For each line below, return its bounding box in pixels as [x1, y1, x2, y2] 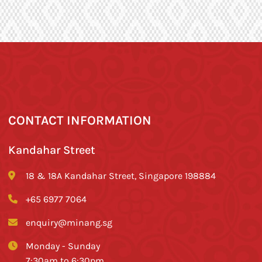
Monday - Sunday [26, 239, 101, 251]
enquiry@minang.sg [26, 216, 113, 228]
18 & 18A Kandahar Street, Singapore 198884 [26, 169, 216, 181]
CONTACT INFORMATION [8, 111, 152, 127]
